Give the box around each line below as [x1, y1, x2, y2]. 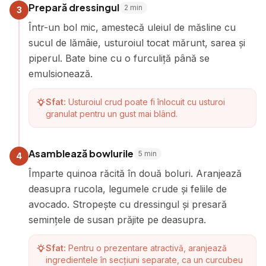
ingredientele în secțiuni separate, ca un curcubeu [46, 255, 243, 265]
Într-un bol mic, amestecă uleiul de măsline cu [28, 21, 236, 33]
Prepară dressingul [28, 1, 119, 14]
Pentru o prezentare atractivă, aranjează [68, 243, 227, 253]
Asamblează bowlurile [28, 147, 134, 160]
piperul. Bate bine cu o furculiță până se [28, 52, 210, 64]
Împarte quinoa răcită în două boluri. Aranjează [28, 167, 242, 179]
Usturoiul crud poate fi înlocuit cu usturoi [68, 97, 225, 107]
